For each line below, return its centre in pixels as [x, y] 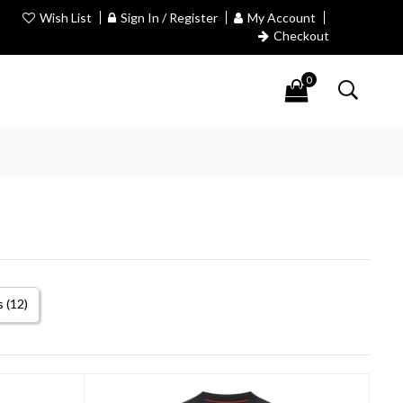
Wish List [65, 18]
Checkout [301, 36]
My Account [281, 18]
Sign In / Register [169, 18]
